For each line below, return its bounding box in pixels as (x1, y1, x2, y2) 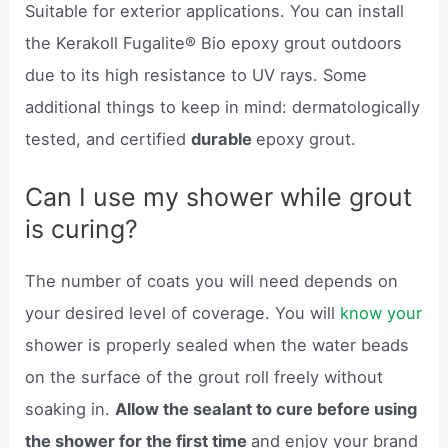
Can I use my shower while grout (25, 181, 413, 212)
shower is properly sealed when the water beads (25, 334, 410, 355)
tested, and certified (25, 128, 192, 149)
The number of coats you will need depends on (25, 270, 399, 291)
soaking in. (25, 398, 116, 419)
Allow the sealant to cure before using (115, 398, 418, 419)
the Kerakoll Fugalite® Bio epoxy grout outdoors (25, 32, 403, 53)
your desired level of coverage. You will (25, 302, 341, 323)
